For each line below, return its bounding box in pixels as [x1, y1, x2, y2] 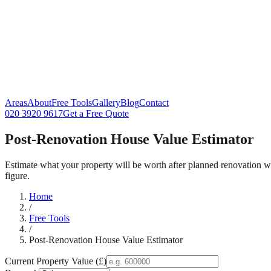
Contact [139, 97, 169, 108]
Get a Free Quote [63, 108, 129, 119]
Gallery [92, 97, 120, 108]
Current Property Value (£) [5, 255, 106, 266]
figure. [5, 170, 30, 181]
